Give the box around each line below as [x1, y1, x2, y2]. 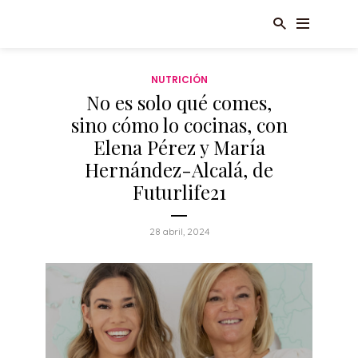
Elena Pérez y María [93, 134, 265, 160]
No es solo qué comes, [86, 89, 272, 115]
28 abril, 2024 [149, 225, 209, 237]
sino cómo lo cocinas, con [70, 112, 288, 137]
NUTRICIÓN [150, 73, 208, 86]
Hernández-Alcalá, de [85, 157, 273, 182]
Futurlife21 [132, 179, 226, 205]
